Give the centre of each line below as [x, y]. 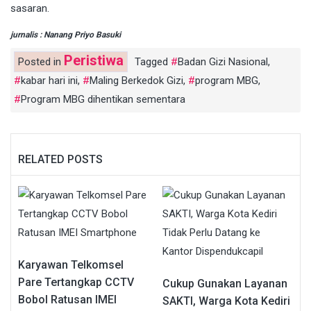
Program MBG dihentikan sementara [103, 99]
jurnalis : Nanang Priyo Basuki [66, 34]
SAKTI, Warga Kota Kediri [226, 301]
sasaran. [30, 8]
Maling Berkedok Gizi [136, 80]
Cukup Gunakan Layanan [225, 283]
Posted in [41, 61]
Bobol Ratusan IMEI [67, 299]
